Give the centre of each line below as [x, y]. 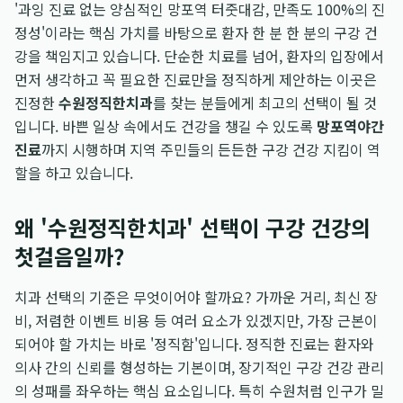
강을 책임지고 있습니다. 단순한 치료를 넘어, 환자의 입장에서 [199, 56]
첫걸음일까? [69, 256]
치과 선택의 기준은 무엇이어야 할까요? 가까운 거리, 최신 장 [196, 297]
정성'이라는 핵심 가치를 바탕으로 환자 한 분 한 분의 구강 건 [196, 32]
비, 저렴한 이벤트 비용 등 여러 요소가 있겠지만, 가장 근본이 [196, 320]
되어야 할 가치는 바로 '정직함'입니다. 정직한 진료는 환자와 [194, 344]
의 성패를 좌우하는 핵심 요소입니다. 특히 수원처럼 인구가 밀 [199, 390]
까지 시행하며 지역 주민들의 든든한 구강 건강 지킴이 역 [211, 149]
